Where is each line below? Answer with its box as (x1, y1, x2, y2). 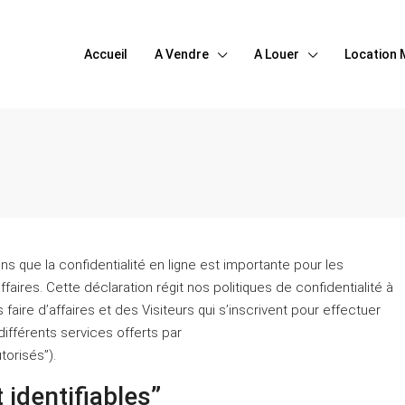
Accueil (84, 47, 127, 61)
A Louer (254, 47, 299, 61)
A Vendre (155, 47, 209, 61)
